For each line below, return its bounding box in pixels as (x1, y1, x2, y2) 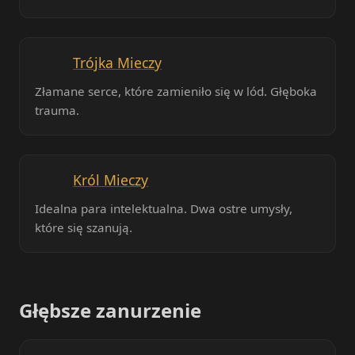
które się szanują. (35, 219, 133, 236)
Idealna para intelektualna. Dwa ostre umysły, (35, 200, 293, 217)
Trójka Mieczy (73, 52, 162, 72)
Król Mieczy (73, 170, 149, 190)
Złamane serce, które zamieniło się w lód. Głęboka (35, 82, 318, 99)
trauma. (35, 101, 80, 118)
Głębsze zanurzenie (19, 297, 201, 324)
